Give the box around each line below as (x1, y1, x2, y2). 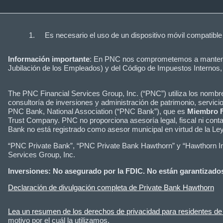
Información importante (8, 54, 90, 63)
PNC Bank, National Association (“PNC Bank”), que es (8, 107, 187, 115)
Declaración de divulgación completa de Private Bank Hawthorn (8, 183, 214, 192)
